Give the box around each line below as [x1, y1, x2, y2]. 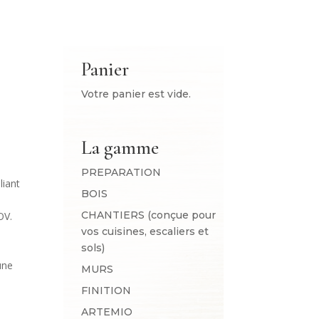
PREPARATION [81, 165, 162, 179]
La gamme [81, 135, 159, 159]
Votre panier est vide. [81, 87, 192, 100]
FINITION [81, 283, 132, 297]
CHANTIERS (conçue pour [81, 208, 216, 221]
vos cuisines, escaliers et [81, 224, 209, 238]
